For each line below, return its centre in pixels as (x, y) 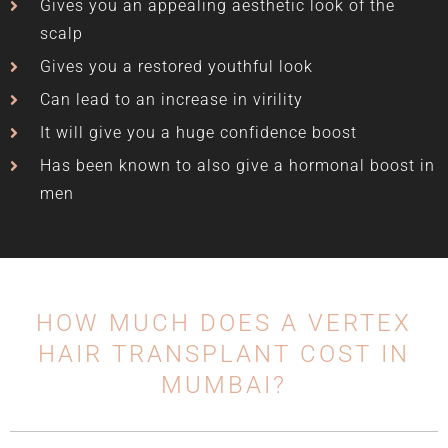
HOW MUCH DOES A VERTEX (224, 322)
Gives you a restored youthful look (176, 66)
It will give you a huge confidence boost (198, 132)
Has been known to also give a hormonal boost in (237, 165)
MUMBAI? (224, 384)
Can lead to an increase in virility (171, 99)
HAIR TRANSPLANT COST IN (224, 353)
